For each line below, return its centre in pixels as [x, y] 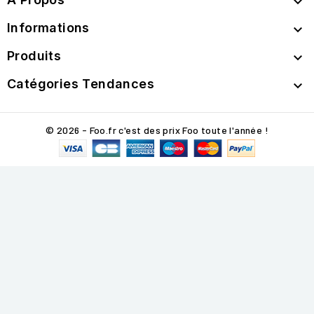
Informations [48, 28]
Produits [34, 56]
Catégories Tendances [81, 84]
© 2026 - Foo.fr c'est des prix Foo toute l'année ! [157, 130]
